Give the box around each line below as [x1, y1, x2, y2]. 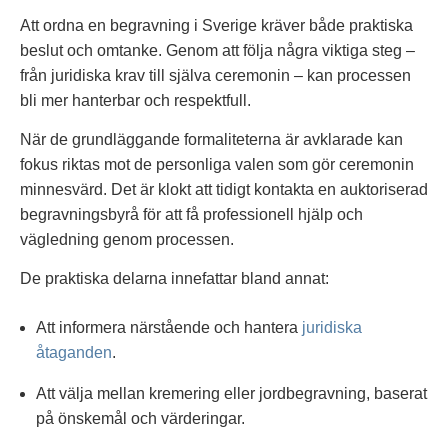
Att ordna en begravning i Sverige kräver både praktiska [20, 16, 413, 34]
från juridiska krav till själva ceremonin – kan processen [20, 66, 411, 84]
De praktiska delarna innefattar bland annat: [20, 270, 329, 288]
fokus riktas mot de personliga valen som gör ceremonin [20, 155, 414, 173]
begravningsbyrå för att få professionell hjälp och [20, 205, 363, 223]
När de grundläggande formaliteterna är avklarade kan [20, 130, 403, 148]
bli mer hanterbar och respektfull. [20, 91, 251, 109]
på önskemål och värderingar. [36, 410, 245, 428]
